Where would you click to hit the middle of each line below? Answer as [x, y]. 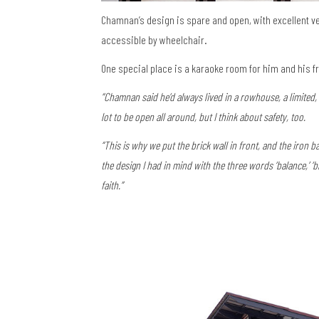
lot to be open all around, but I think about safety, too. [203, 116]
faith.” [112, 184]
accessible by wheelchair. [154, 39]
